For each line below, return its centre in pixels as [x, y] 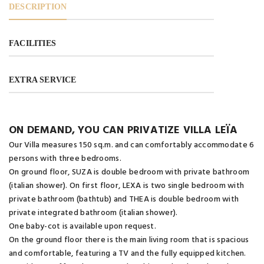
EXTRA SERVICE [43, 80]
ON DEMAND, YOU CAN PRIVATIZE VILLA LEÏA [123, 131]
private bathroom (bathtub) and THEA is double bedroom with [124, 200]
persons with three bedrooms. [65, 159]
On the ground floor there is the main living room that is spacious [129, 240]
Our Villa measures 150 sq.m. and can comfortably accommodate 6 [132, 146]
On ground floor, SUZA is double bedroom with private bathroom [129, 173]
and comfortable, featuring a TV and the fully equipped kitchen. [128, 254]
